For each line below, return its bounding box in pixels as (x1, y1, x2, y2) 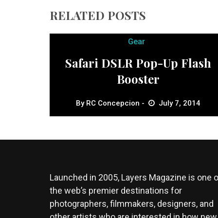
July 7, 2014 (159, 99, 201, 108)
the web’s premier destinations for (50, 185, 182, 196)
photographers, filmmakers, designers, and (50, 199, 214, 209)
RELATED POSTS (50, 7, 146, 23)
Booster (117, 71, 160, 87)
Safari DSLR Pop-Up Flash (65, 55, 212, 71)
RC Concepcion (86, 99, 140, 108)
